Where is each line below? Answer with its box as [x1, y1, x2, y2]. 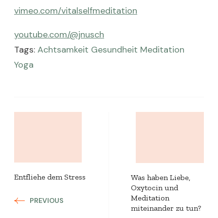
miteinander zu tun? [131, 203, 201, 213]
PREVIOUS [29, 196, 63, 205]
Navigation [14, 136, 107, 160]
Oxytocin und [131, 182, 178, 192]
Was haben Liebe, [131, 172, 190, 182]
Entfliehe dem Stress [14, 172, 86, 182]
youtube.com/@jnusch [14, 29, 104, 40]
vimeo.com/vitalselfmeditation [14, 5, 137, 17]
